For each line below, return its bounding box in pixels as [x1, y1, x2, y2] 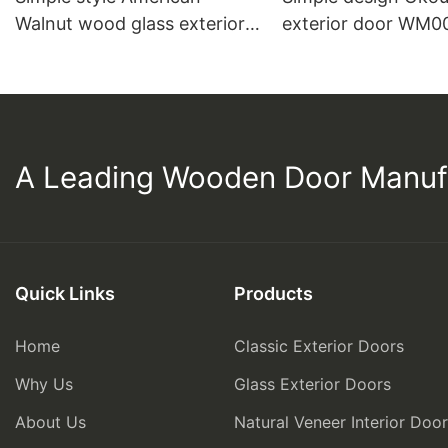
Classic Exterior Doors [234, 336, 404, 357]
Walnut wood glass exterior [15, 13, 245, 35]
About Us [15, 412, 86, 433]
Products [234, 283, 313, 305]
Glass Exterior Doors [234, 374, 391, 395]
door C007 [15, 40, 105, 62]
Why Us [15, 374, 73, 395]
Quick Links [15, 283, 115, 305]
